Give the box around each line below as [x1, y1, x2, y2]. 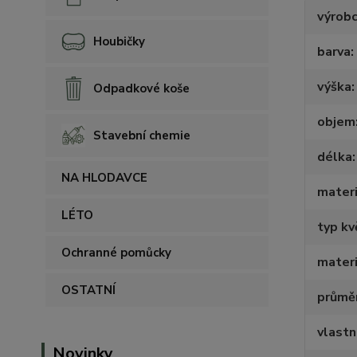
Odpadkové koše [93, 80, 190, 96]
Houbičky [93, 33, 145, 49]
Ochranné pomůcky [61, 245, 171, 261]
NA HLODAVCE [61, 170, 147, 186]
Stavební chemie [93, 127, 190, 143]
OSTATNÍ [61, 282, 116, 298]
